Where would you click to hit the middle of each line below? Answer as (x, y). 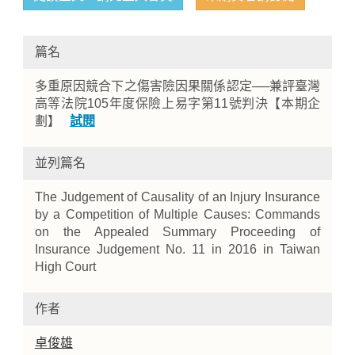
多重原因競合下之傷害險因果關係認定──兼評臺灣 (177, 86)
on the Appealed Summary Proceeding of (177, 232)
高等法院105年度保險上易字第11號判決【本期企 (177, 103)
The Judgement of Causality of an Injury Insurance (177, 197)
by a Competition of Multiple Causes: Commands (177, 214)
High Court (65, 267)
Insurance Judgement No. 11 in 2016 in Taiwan (177, 249)
